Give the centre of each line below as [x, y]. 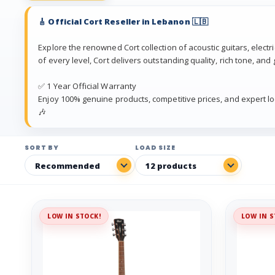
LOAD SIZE [155, 148]
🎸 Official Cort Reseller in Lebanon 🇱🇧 [123, 22]
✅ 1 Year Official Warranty [87, 86]
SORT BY [42, 148]
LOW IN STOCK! [74, 216]
